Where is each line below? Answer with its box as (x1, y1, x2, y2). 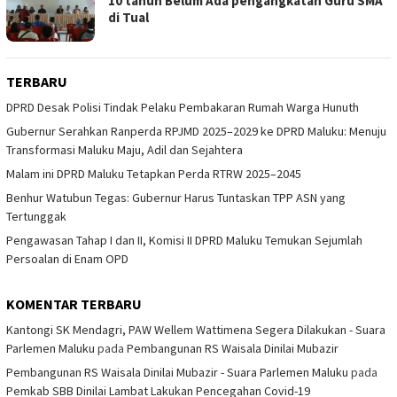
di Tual (108, 8, 149, 26)
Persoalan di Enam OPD (6, 250, 128, 267)
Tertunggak (6, 207, 66, 224)
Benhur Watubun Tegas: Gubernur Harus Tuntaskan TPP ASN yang (6, 189, 346, 206)
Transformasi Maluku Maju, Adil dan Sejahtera (6, 141, 243, 158)
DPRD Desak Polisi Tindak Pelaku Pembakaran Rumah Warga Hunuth (6, 98, 359, 115)
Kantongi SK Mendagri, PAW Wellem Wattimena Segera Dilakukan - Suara (6, 321, 385, 338)
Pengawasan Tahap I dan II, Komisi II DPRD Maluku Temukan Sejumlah (6, 231, 362, 248)
